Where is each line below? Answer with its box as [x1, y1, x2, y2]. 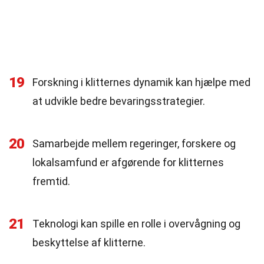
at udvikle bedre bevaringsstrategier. [32, 95, 205, 107]
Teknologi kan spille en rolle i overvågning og [32, 217, 240, 230]
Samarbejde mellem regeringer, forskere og [32, 137, 236, 150]
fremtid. [32, 175, 70, 187]
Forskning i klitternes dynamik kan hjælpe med [32, 76, 250, 88]
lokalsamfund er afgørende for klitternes [32, 156, 224, 169]
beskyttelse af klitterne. [32, 236, 146, 249]
